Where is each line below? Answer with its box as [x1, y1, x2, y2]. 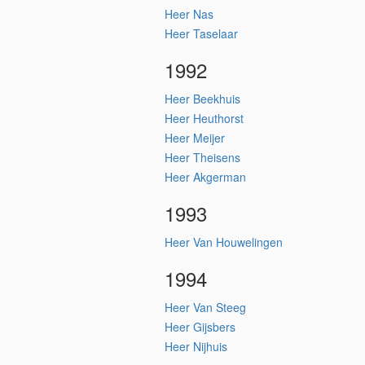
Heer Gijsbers [165, 319, 235, 335]
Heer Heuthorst [165, 110, 244, 126]
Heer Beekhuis [165, 90, 240, 107]
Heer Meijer [165, 130, 225, 146]
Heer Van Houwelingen [165, 234, 283, 250]
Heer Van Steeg [165, 299, 246, 315]
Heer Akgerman [165, 169, 246, 185]
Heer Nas [165, 6, 213, 22]
